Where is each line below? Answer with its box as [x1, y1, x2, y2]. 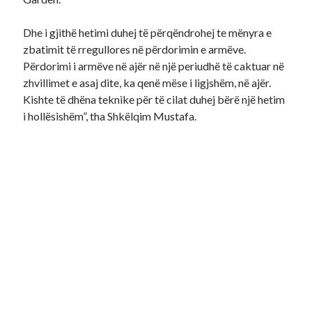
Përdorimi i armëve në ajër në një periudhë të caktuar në [23, 59, 285, 72]
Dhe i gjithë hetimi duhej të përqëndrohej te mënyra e [23, 26, 272, 39]
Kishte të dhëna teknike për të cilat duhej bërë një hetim [23, 93, 286, 106]
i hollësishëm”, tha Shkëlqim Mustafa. [23, 109, 197, 123]
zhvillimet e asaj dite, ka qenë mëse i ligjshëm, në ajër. [23, 76, 272, 89]
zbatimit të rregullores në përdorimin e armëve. [23, 42, 247, 56]
